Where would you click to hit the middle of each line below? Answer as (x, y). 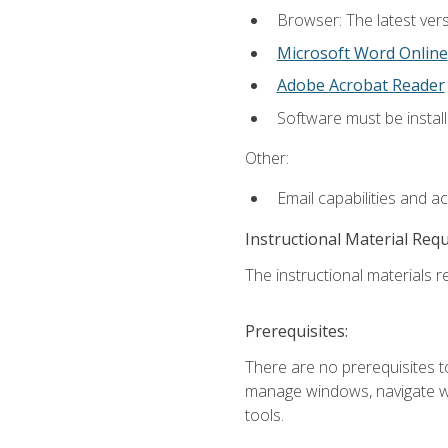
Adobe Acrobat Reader (360, 85)
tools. (264, 414)
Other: (266, 158)
